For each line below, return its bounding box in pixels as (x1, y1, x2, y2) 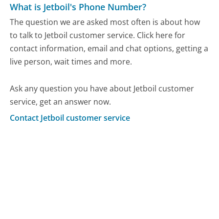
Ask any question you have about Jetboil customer (10, 83, 195, 94)
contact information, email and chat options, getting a (10, 43, 209, 54)
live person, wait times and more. (10, 56, 132, 67)
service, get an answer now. (10, 96, 111, 108)
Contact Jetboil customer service (10, 112, 131, 123)
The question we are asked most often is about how (10, 17, 200, 28)
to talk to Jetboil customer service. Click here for (10, 30, 186, 41)
